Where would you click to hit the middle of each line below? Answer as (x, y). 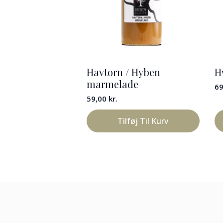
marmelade (112, 84)
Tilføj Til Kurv (143, 121)
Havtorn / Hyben (123, 72)
